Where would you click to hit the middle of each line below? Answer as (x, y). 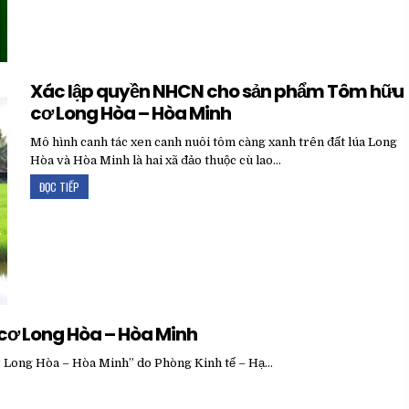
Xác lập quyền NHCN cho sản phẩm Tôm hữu (217, 91)
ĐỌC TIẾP (60, 186)
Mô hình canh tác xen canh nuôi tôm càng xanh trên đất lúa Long (214, 142)
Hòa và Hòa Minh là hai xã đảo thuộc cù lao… (156, 160)
